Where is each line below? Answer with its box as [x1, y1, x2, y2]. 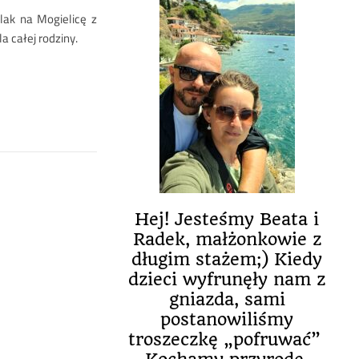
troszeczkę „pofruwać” [127, 329, 326, 349]
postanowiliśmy [160, 309, 293, 329]
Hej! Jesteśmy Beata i [135, 209, 319, 229]
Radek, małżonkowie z [132, 229, 321, 249]
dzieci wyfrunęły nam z [128, 269, 325, 289]
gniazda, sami [168, 289, 285, 309]
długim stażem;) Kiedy [131, 249, 322, 269]
